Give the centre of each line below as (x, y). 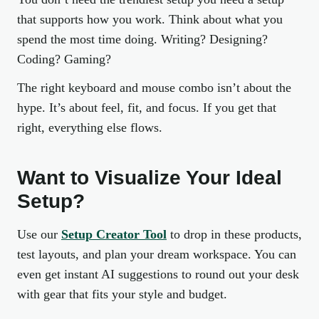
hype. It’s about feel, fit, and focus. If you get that (147, 108)
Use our (39, 234)
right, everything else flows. (90, 127)
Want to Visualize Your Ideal (150, 178)
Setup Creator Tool (114, 234)
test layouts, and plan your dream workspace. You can (157, 254)
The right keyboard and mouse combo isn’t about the (154, 88)
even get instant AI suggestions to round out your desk (158, 274)
